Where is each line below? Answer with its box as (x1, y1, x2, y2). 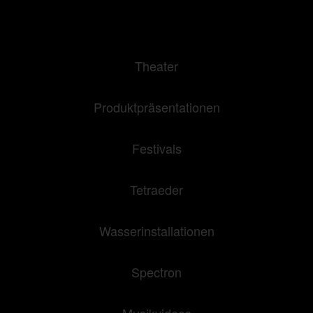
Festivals (131, 139, 182, 157)
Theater (135, 57, 178, 75)
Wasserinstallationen (99, 221, 214, 240)
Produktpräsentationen (93, 98, 220, 116)
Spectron (131, 263, 182, 281)
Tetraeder (130, 180, 183, 198)
